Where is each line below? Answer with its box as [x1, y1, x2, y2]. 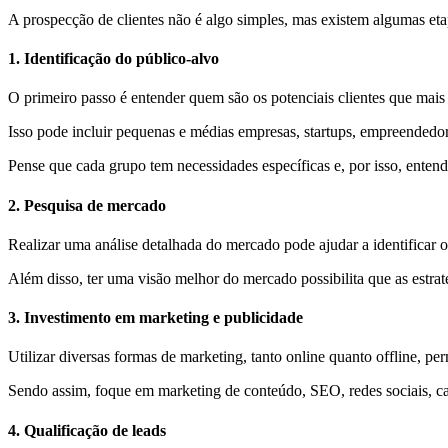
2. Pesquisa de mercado [8, 196, 166, 214]
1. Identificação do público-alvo [8, 50, 219, 68]
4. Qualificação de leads [8, 421, 166, 439]
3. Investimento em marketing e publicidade [8, 309, 303, 327]
